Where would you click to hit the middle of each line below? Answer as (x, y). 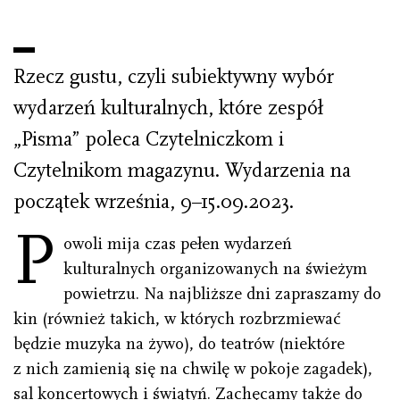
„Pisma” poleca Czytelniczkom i (149, 140)
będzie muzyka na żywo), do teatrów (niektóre (179, 344)
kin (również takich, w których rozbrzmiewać (177, 319)
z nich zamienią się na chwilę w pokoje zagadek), (193, 369)
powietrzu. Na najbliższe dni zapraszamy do (223, 294)
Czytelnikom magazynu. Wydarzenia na (182, 171)
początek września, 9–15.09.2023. (154, 202)
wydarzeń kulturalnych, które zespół (168, 108)
